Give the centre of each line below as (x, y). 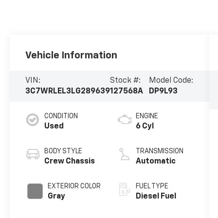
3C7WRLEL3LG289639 (68, 91)
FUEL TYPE (152, 186)
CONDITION (61, 116)
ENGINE (147, 116)
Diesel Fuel (156, 196)
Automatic (155, 161)
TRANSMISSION (159, 151)
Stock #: (126, 81)
